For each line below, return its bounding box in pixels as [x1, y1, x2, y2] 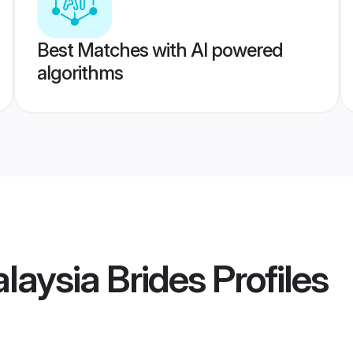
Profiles [205, 255, 328, 303]
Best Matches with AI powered [36, 39, 283, 61]
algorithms [36, 61, 123, 84]
